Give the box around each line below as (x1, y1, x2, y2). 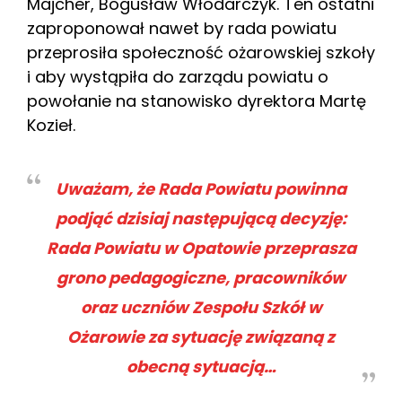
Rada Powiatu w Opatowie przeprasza (46, 237, 356, 260)
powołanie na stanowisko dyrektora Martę (27, 90, 366, 113)
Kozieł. (27, 114, 75, 137)
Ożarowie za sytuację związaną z (67, 326, 335, 349)
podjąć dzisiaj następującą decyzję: (56, 207, 346, 231)
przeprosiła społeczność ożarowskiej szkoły (27, 41, 375, 65)
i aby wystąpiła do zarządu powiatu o (27, 66, 328, 89)
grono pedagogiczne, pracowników (57, 267, 345, 290)
